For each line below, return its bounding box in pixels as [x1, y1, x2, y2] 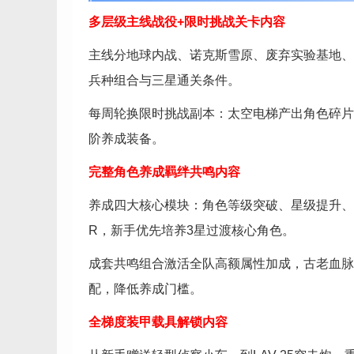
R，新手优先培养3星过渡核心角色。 [88, 224, 295, 237]
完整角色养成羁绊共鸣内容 [88, 165, 240, 179]
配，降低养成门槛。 [88, 282, 202, 296]
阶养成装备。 [88, 132, 164, 145]
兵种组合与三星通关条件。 [88, 73, 240, 87]
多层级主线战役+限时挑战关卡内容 [88, 15, 285, 28]
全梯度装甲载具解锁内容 [88, 315, 228, 329]
